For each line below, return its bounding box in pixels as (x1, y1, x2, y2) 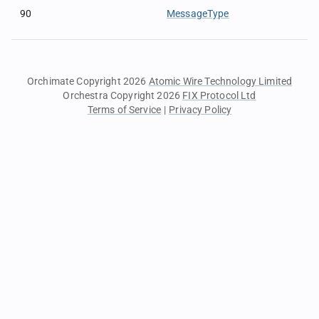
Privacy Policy (169, 104, 232, 115)
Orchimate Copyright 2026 (26, 75, 149, 87)
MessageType (167, 8, 229, 19)
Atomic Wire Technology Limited (148, 75, 293, 87)
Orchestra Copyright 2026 (63, 90, 183, 101)
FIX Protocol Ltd (182, 90, 256, 101)
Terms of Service (87, 104, 162, 115)
